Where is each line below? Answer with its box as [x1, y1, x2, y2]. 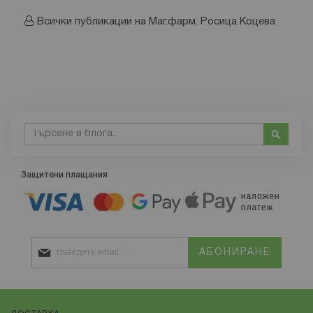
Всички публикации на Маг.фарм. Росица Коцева [37, 17, 275, 27]
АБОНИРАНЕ [199, 248, 270, 258]
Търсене [24, 124, 67, 135]
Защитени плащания [21, 171, 108, 180]
